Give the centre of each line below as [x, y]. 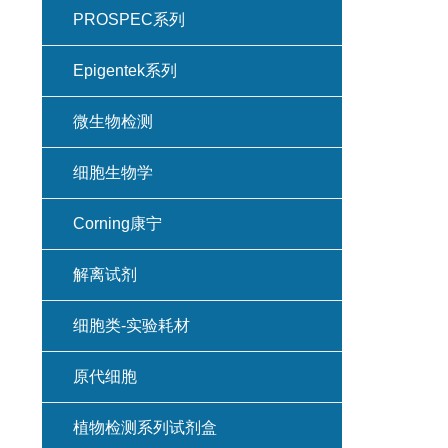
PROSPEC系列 [128, 19]
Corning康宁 [117, 223]
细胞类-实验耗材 [131, 325]
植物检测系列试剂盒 [144, 427]
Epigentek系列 [124, 70]
